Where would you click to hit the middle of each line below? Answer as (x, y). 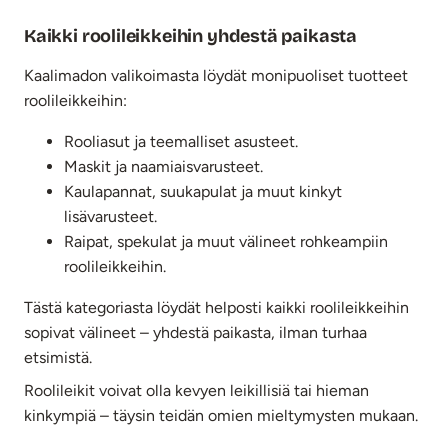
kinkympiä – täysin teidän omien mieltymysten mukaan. (221, 415)
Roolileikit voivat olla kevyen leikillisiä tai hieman (196, 390)
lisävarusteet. (110, 216)
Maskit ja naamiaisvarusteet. (163, 166)
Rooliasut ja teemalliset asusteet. (181, 141)
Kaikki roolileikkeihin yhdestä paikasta (190, 35)
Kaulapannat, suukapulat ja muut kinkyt (203, 191)
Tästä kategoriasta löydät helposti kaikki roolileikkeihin (216, 307)
